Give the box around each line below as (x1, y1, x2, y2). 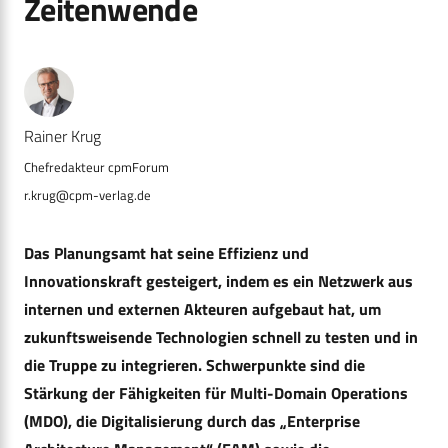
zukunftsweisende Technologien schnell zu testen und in (24, 324, 418, 349)
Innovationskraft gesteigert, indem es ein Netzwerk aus (24, 268, 413, 293)
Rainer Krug (24, 124, 101, 148)
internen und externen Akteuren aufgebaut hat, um (24, 296, 381, 321)
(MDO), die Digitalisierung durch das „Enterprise (24, 408, 360, 433)
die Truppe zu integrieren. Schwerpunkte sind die (24, 352, 365, 377)
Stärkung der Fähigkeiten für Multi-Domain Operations (24, 380, 408, 405)
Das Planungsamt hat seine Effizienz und (24, 240, 309, 265)
